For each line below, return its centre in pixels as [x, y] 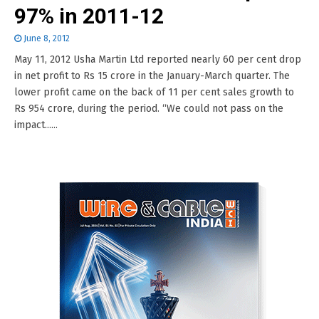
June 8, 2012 [47, 38]
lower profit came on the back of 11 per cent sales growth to [154, 92]
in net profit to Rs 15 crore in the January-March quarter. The [152, 76]
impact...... [36, 125]
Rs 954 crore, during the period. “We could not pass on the [149, 109]
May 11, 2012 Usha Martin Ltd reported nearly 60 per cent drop [158, 59]
